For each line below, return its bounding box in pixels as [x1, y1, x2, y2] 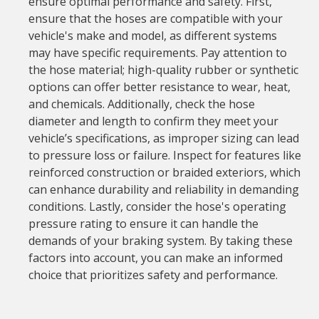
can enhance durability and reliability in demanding [28, 182, 299, 197]
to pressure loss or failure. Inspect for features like [28, 147, 301, 163]
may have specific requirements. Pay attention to [28, 45, 287, 61]
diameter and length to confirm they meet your [28, 113, 278, 129]
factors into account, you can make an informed [28, 250, 283, 266]
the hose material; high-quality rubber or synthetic [28, 62, 298, 78]
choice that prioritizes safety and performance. [28, 267, 278, 283]
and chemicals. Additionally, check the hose [28, 96, 255, 112]
